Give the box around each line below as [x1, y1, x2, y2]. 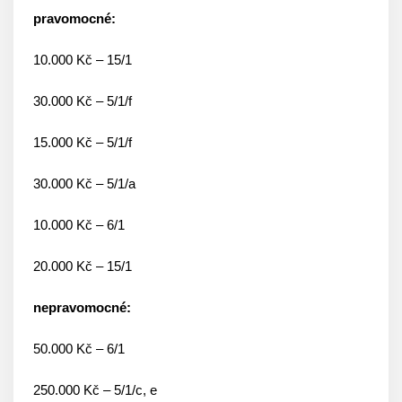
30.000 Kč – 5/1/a [33, 176, 135, 191]
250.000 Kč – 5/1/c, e [33, 382, 157, 398]
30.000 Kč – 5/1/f [33, 93, 132, 109]
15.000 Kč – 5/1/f [33, 135, 132, 150]
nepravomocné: [33, 300, 131, 315]
